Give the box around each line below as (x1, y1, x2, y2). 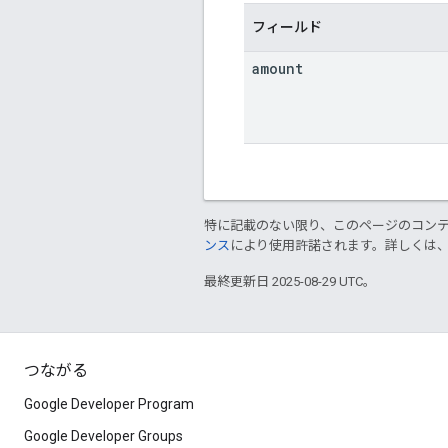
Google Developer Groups (24, 428, 183, 444)
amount (252, 58, 303, 78)
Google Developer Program (24, 396, 194, 412)
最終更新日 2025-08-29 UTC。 (204, 273, 376, 289)
